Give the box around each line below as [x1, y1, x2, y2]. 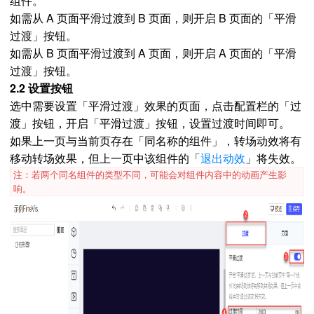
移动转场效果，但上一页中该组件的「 [10, 150, 200, 166]
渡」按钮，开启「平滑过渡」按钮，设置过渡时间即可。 [10, 115, 290, 131]
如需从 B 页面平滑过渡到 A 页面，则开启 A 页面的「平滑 [10, 45, 296, 61]
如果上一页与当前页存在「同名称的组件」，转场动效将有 [10, 132, 301, 149]
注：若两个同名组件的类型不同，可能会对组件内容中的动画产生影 [13, 168, 287, 181]
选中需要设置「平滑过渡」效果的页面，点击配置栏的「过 [10, 97, 301, 114]
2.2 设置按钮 [10, 80, 73, 96]
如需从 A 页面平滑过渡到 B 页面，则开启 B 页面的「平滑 [10, 10, 296, 26]
